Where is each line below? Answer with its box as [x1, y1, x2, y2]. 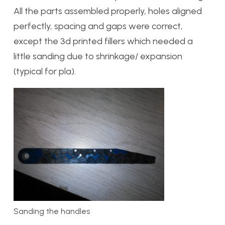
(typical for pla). [14, 65, 76, 77]
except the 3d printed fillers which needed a [14, 35, 193, 47]
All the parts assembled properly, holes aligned [14, 5, 202, 17]
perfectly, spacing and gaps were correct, [14, 20, 183, 32]
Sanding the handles [14, 206, 90, 216]
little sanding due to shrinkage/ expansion [14, 50, 182, 62]
